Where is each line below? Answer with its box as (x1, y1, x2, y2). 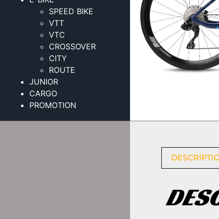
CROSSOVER (49, 42, 96, 52)
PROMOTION (29, 100, 76, 110)
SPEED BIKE (49, 6, 93, 17)
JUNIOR (29, 77, 58, 87)
